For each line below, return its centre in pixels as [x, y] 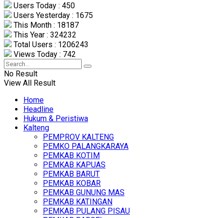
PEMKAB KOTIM [71, 156]
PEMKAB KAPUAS [74, 165]
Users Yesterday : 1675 [52, 16]
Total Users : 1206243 [50, 45]
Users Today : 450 [43, 6]
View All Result [30, 83]
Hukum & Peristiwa [56, 119]
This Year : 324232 [44, 35]
